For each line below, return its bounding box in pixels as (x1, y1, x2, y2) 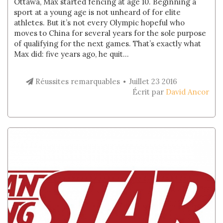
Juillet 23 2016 (128, 77, 177, 86)
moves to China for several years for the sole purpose (14, 28, 207, 38)
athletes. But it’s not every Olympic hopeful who (14, 18, 185, 27)
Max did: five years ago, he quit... (14, 49, 129, 59)
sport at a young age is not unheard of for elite (14, 7, 181, 17)
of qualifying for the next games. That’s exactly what (14, 39, 202, 48)
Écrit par (132, 87, 166, 97)
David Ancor (165, 87, 209, 97)
